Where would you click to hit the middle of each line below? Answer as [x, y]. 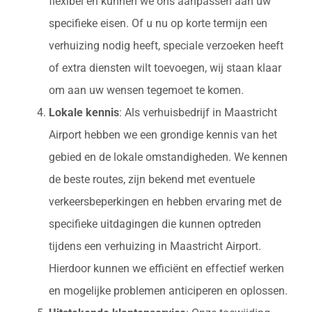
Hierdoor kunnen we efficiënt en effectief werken [166, 269]
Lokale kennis [84, 113]
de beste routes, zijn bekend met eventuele [152, 180]
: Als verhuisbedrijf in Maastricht [198, 113]
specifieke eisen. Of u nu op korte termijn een [158, 24]
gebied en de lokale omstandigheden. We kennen [168, 157]
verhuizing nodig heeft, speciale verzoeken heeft [166, 46]
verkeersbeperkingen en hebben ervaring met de [165, 202]
